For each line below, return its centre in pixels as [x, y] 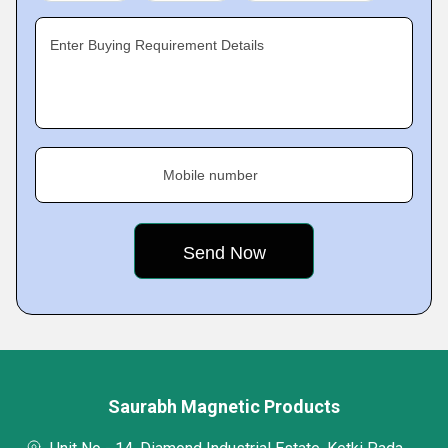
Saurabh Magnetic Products [224, 406]
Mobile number [210, 175]
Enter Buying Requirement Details [157, 45]
